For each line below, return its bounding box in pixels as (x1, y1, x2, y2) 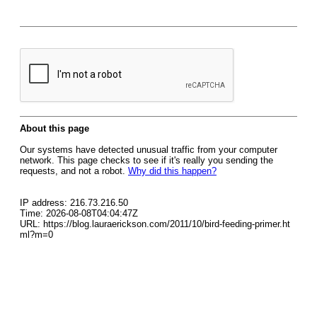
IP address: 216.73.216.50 (20, 197, 128, 208)
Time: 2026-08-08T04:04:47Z (20, 208, 138, 219)
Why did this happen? (128, 166, 217, 176)
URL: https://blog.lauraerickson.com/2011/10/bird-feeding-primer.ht (20, 219, 290, 229)
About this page (20, 123, 89, 134)
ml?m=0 (20, 229, 53, 240)
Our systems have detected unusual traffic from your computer (20, 144, 277, 155)
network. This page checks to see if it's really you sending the (20, 155, 273, 166)
